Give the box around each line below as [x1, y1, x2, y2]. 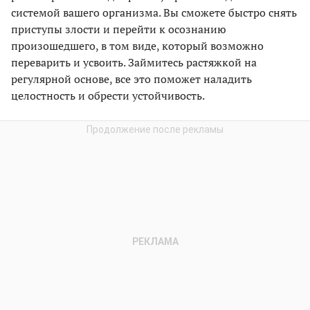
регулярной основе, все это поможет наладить [11, 71, 252, 87]
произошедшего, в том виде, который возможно [11, 38, 264, 54]
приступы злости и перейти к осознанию [11, 21, 226, 37]
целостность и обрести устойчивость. [11, 88, 205, 104]
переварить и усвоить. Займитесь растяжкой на [11, 55, 257, 71]
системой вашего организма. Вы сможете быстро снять [11, 5, 297, 21]
